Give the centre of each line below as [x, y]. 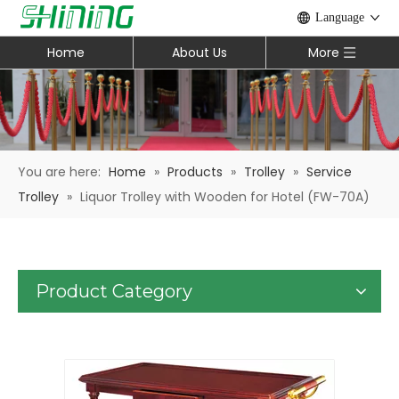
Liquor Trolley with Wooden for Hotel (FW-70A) [225, 197]
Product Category [114, 292]
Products [195, 172]
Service [329, 172]
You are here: [59, 172]
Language [340, 17]
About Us [199, 53]
